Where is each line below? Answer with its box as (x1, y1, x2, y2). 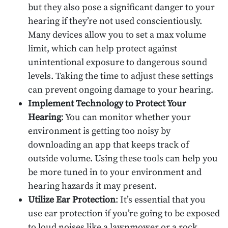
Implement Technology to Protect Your (28, 97, 186, 109)
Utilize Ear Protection (28, 193, 116, 206)
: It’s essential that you (116, 193, 206, 206)
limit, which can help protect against (28, 42, 177, 54)
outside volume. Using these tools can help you (28, 152, 218, 164)
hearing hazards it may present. (28, 180, 157, 192)
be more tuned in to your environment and (28, 166, 202, 178)
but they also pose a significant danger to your (28, 1, 215, 13)
